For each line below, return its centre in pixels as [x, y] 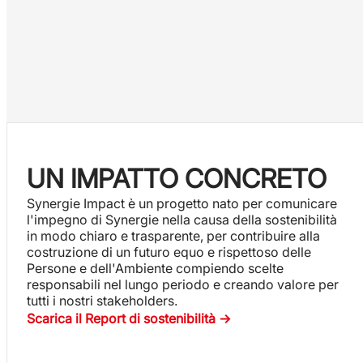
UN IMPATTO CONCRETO [177, 178]
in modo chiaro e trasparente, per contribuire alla [173, 235]
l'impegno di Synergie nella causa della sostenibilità [182, 219]
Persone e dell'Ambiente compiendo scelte [155, 268]
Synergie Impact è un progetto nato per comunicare [182, 203]
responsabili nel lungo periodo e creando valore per [183, 284]
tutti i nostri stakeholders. [102, 300]
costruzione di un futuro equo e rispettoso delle [169, 252]
